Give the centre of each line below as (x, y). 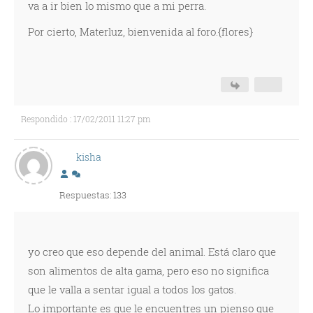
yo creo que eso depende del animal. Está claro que (152, 252)
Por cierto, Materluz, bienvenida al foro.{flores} (140, 31)
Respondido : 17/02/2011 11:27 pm (86, 119)
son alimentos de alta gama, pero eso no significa (148, 270)
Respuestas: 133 (93, 195)
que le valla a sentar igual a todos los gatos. (132, 289)
